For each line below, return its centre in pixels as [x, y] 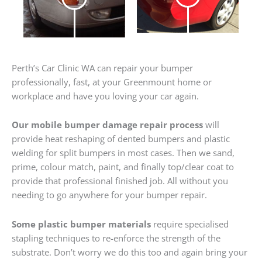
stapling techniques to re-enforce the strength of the [116, 238]
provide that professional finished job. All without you [120, 181]
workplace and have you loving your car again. [105, 96]
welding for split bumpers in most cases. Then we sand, [123, 153]
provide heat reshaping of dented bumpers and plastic [121, 139]
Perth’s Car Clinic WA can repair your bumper [102, 68]
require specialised [190, 224]
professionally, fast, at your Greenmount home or [112, 82]
